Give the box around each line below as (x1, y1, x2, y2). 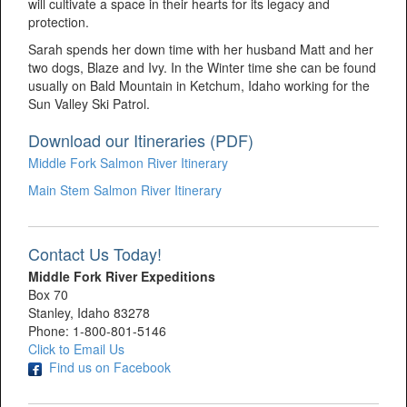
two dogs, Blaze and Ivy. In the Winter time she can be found (28, 58, 376, 77)
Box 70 (28, 285, 68, 304)
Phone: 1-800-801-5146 (28, 322, 166, 341)
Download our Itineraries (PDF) (28, 128, 253, 153)
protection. (28, 13, 89, 32)
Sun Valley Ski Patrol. (28, 94, 150, 114)
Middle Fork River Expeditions (28, 267, 219, 286)
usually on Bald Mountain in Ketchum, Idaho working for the (28, 76, 370, 95)
